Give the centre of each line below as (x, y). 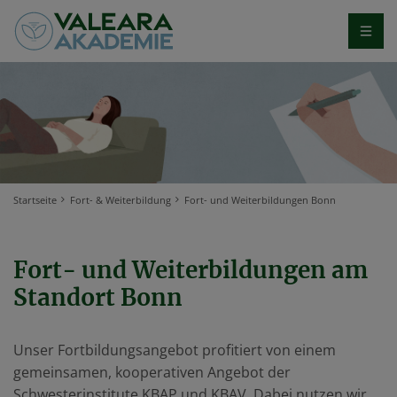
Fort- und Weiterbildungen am (191, 269)
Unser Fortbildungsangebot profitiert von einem (175, 350)
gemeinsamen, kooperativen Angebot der (152, 372)
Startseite (35, 199)
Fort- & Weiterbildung (120, 199)
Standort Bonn (98, 297)
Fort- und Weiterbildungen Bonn (260, 199)
